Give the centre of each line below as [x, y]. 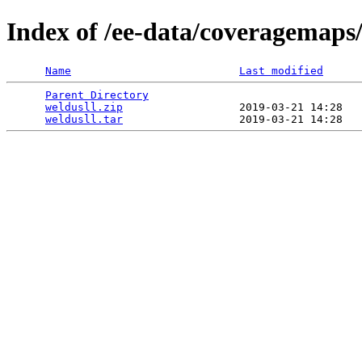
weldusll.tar [84, 119]
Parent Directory [97, 95]
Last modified [281, 70]
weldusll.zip [84, 107]
